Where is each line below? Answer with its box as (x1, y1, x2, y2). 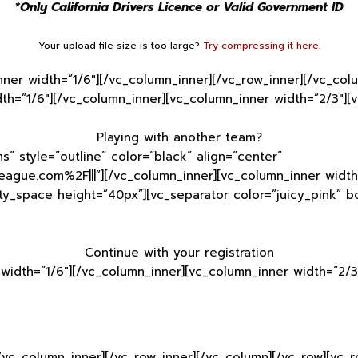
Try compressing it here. (202, 38, 320, 54)
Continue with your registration (84, 244, 274, 262)
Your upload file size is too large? (38, 38, 203, 54)
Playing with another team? (96, 129, 262, 147)
